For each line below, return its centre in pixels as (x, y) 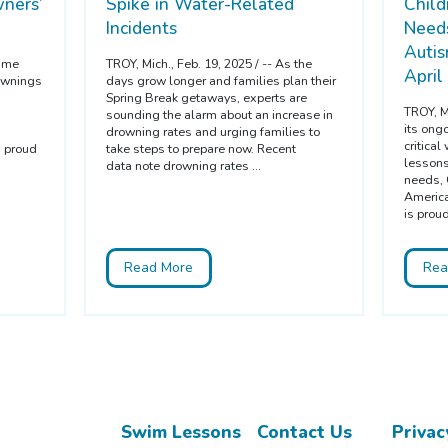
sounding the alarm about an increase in (219, 115)
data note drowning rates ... (183, 166)
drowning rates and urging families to (212, 132)
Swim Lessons (181, 431)
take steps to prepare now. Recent (200, 149)
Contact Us (304, 431)
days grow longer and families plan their (220, 81)
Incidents (141, 28)
